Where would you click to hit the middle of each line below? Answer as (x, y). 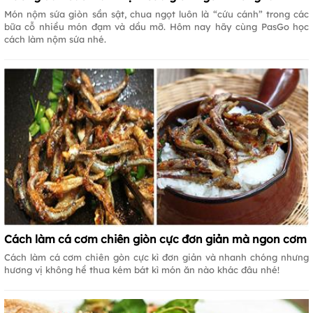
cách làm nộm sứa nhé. (55, 39)
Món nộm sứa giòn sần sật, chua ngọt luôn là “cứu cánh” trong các (156, 14)
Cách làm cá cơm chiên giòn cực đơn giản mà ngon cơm (155, 239)
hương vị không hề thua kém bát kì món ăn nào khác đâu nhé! (142, 270)
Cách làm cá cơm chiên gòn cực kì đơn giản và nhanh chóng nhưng (156, 257)
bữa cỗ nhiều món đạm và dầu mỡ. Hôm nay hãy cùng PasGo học (156, 26)
